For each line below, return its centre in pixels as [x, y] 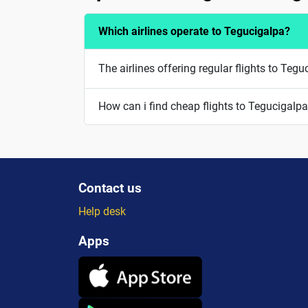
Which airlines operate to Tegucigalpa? [194, 32]
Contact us [110, 188]
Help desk [102, 211]
